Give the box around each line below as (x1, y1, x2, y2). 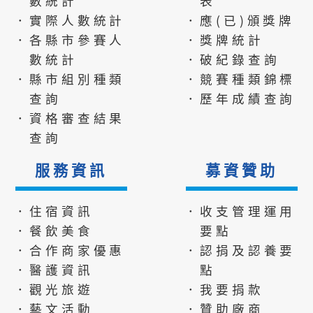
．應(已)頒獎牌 (184, 10, 296, 29)
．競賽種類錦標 (184, 69, 296, 87)
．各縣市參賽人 (13, 30, 126, 48)
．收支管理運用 (184, 201, 296, 219)
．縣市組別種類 (13, 69, 126, 87)
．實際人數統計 (13, 10, 126, 29)
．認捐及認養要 (184, 240, 296, 259)
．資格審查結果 (13, 108, 126, 126)
